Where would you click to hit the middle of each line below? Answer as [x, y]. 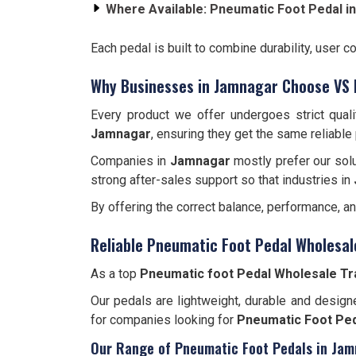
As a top [115, 274]
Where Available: [156, 9]
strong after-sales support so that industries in [222, 180]
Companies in [130, 161]
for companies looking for [164, 320]
